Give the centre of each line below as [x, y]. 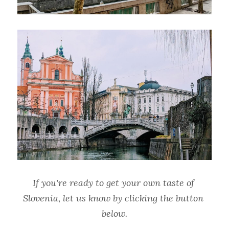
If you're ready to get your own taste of [113, 182]
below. [114, 213]
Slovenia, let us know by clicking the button [113, 198]
